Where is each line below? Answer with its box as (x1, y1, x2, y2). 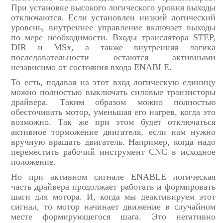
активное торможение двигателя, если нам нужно (11, 126, 216, 137)
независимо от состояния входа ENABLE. (11, 62, 172, 72)
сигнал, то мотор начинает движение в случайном (11, 201, 216, 212)
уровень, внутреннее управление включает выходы (11, 22, 216, 32)
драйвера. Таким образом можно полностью (11, 97, 216, 107)
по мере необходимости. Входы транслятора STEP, (11, 32, 216, 42)
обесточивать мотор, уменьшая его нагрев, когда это (11, 107, 216, 117)
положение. (11, 156, 56, 167)
